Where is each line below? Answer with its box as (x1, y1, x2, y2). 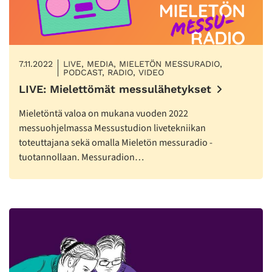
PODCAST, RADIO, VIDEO (63, 67, 164, 78)
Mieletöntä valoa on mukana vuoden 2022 (19, 107, 188, 121)
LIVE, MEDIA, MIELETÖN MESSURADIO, (63, 59, 222, 69)
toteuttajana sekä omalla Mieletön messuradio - (19, 136, 212, 150)
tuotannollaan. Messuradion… (19, 151, 144, 165)
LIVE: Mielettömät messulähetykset (19, 83, 211, 96)
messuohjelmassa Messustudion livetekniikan (19, 121, 206, 135)
